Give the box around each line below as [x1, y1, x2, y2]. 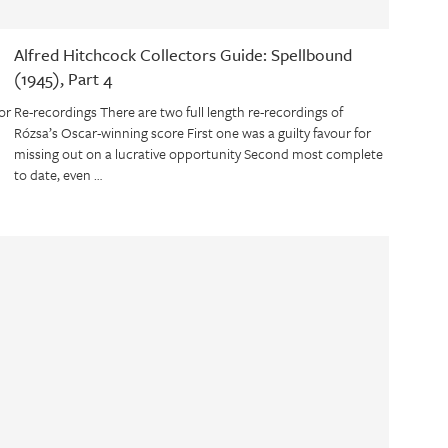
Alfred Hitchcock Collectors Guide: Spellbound [13, 42, 352, 68]
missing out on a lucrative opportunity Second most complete [13, 143, 383, 165]
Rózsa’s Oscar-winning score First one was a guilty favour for [13, 122, 371, 144]
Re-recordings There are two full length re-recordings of [13, 101, 343, 123]
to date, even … [13, 164, 102, 186]
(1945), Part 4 [13, 66, 112, 92]
